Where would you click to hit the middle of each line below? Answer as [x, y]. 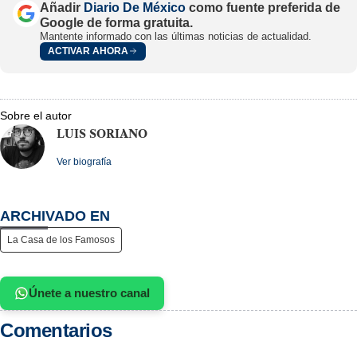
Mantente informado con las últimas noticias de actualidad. [176, 36]
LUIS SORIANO [102, 133]
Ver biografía [84, 161]
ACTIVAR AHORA [88, 51]
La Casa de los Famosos [61, 239]
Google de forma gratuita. [116, 22]
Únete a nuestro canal [89, 292]
